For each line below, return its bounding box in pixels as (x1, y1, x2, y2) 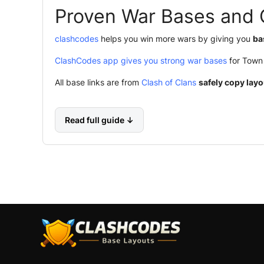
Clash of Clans (139, 77, 196, 87)
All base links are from (55, 77, 139, 87)
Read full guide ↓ (65, 114, 134, 125)
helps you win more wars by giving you (98, 33, 253, 44)
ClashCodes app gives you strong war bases (55, 55, 227, 65)
